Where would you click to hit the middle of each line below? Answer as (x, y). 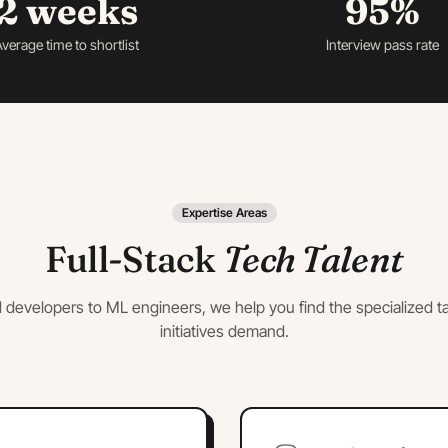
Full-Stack (133, 259)
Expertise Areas (224, 212)
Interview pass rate (382, 44)
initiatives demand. (224, 331)
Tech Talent (313, 259)
